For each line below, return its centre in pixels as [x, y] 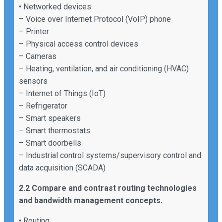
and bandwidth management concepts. [91, 200]
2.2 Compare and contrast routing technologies [108, 188]
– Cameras [38, 56]
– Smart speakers [50, 118]
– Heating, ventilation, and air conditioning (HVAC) [104, 68]
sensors [33, 81]
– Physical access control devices [79, 44]
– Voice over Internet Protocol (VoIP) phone [95, 19]
